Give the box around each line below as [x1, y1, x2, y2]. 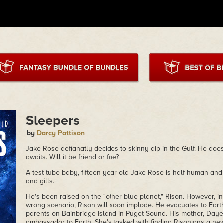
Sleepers [25, 112, 80, 129]
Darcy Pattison [36, 129, 85, 137]
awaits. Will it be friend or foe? [25, 153, 119, 161]
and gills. [25, 177, 54, 185]
